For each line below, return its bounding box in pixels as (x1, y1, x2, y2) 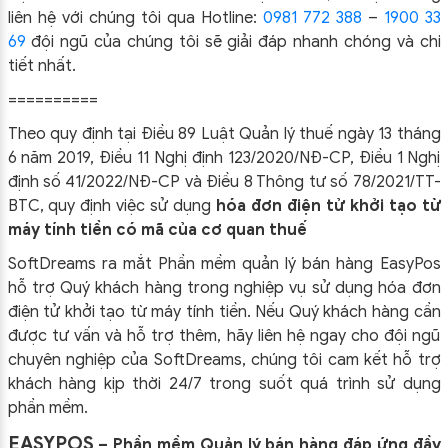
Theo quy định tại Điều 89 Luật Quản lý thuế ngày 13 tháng (7, 123, 441, 144)
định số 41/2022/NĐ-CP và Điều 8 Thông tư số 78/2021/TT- (7, 171, 441, 192)
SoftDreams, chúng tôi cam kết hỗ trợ (153, 349, 441, 370)
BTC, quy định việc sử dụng (7, 195, 216, 216)
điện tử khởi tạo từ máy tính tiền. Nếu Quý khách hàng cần (7, 301, 441, 322)
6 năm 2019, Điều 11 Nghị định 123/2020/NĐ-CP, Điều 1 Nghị (7, 147, 441, 168)
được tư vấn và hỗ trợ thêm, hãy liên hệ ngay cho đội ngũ (7, 325, 441, 346)
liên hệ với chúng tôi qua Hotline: (7, 7, 263, 28)
